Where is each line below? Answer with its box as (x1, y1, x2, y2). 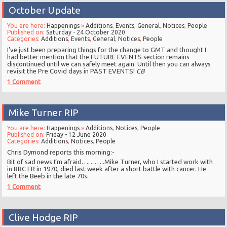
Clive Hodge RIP (9, 212, 79, 223)
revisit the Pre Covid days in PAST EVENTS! (7, 67, 137, 75)
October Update (9, 5, 81, 16)
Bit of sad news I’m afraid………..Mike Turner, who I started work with (7, 158, 213, 166)
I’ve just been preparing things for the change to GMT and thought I (7, 46, 207, 54)
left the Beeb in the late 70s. (7, 172, 89, 180)
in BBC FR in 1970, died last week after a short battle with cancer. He (7, 165, 207, 173)
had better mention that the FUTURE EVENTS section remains (7, 53, 190, 61)
